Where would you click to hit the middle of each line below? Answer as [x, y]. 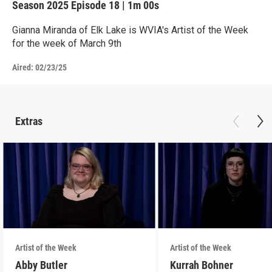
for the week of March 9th [67, 43]
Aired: [23, 67]
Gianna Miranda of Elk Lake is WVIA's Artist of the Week [130, 30]
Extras [29, 121]
